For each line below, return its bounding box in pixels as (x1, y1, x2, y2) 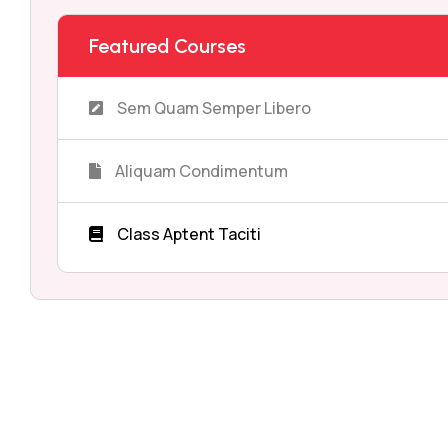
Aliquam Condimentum (114, 159, 288, 182)
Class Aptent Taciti (116, 222, 261, 245)
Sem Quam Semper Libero (116, 96, 311, 119)
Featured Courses (88, 33, 246, 58)
